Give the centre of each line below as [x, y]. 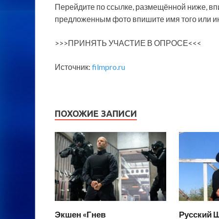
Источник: [73, 67]
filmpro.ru [109, 67]
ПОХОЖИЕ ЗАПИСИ [96, 114]
